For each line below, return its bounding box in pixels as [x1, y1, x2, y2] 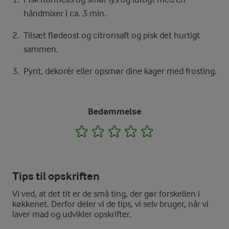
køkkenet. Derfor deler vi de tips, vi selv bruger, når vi [12, 198, 209, 209]
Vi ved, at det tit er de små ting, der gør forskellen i [12, 188, 200, 199]
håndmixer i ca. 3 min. [24, 8, 106, 18]
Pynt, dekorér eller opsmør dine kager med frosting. [24, 65, 217, 76]
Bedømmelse [88, 106, 141, 117]
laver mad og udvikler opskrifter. [12, 209, 131, 219]
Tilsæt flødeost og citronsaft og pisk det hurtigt [24, 30, 200, 40]
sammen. [24, 43, 58, 54]
